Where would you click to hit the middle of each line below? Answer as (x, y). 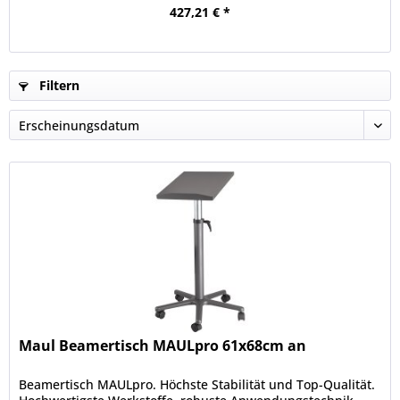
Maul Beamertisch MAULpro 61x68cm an (163, 346)
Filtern (58, 85)
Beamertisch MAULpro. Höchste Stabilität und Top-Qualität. (197, 385)
